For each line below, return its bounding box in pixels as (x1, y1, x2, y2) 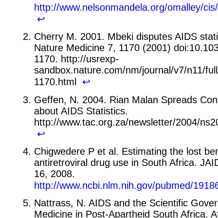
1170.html (34, 76, 82, 88)
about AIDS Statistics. (34, 105, 128, 116)
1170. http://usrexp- (34, 54, 119, 65)
